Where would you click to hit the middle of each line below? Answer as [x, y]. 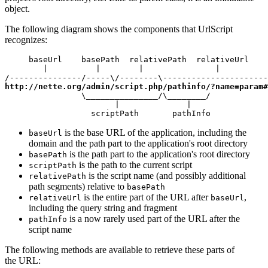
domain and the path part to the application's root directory [138, 143]
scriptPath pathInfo [108, 113]
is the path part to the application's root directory [159, 154]
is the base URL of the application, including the [154, 132]
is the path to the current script [134, 165]
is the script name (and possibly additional [166, 175]
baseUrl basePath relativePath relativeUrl [127, 59]
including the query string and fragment [103, 208]
